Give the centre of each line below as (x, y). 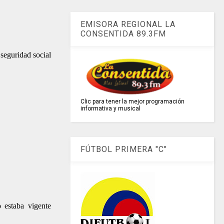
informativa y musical (111, 109)
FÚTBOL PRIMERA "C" (124, 149)
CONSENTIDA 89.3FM (123, 34)
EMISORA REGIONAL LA (128, 24)
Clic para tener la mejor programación (133, 102)
